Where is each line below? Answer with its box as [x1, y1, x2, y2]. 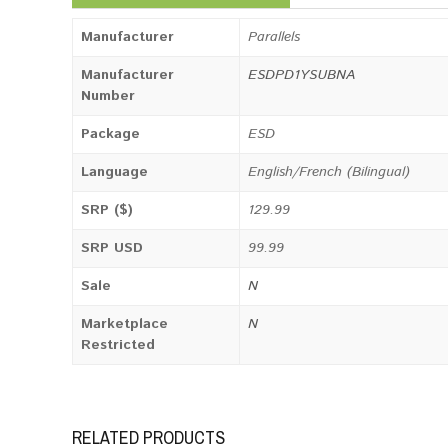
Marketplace [81, 314, 168, 334]
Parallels [248, 27, 300, 47]
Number [81, 86, 135, 106]
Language [81, 162, 148, 182]
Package [81, 124, 140, 144]
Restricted [81, 335, 155, 355]
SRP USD [81, 238, 143, 258]
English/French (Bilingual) [248, 162, 410, 182]
